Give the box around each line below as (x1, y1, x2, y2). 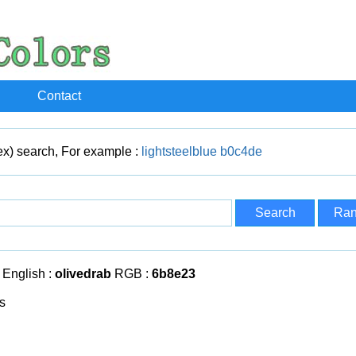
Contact (37, 89, 81, 103)
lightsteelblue (141, 145, 217, 158)
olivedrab (55, 267, 111, 281)
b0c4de (220, 145, 262, 158)
